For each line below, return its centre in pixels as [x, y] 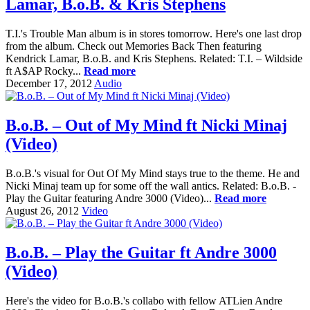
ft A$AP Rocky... [45, 71]
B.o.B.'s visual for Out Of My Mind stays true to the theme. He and [153, 174]
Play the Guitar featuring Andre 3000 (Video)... [110, 199]
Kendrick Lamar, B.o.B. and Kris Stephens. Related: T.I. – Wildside [154, 59]
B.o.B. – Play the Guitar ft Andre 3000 [141, 252]
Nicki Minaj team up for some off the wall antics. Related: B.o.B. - [151, 186]
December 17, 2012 [49, 84]
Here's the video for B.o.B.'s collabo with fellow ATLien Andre [144, 300]
